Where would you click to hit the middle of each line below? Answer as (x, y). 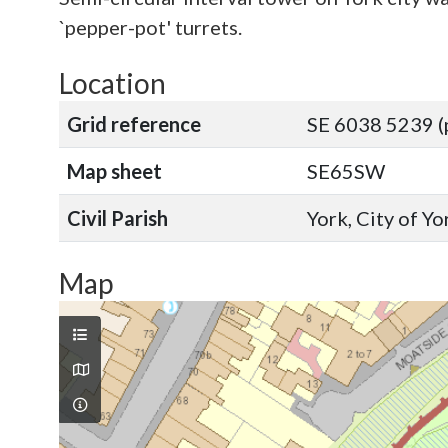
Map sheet (114, 171)
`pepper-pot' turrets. (150, 27)
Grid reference (134, 124)
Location (112, 83)
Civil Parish (117, 218)
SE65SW (346, 171)
